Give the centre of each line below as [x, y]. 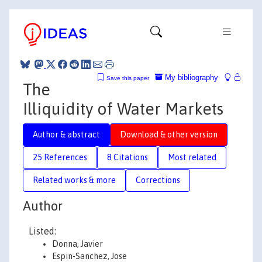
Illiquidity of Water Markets [123, 108]
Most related [192, 157]
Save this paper [128, 78]
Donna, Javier [77, 244]
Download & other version [169, 134]
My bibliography [190, 77]
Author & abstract [66, 134]
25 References [60, 157]
